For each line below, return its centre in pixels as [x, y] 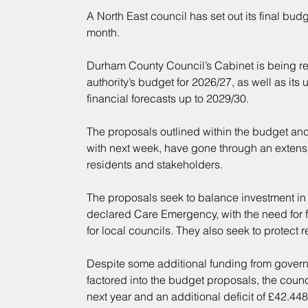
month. [103, 33]
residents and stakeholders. [154, 165]
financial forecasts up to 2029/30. [167, 99]
